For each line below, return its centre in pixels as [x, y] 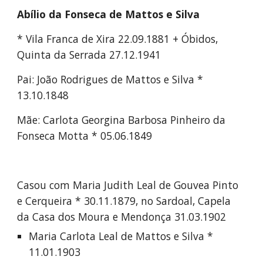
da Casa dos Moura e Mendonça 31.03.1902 [122, 217]
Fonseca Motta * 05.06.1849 [85, 136]
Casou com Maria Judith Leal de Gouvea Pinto [128, 185]
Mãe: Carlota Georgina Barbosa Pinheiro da [122, 120]
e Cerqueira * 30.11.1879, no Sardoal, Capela [124, 201]
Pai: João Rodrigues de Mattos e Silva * [110, 79]
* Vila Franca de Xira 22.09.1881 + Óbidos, [118, 39]
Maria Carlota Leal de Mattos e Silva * [121, 236]
